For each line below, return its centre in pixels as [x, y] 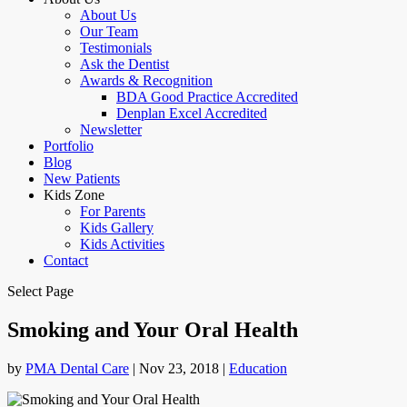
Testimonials [116, 48]
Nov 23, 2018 [179, 368]
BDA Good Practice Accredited [207, 97]
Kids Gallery [117, 228]
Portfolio [69, 146]
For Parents [113, 211]
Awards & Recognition [146, 80]
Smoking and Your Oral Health [153, 329]
